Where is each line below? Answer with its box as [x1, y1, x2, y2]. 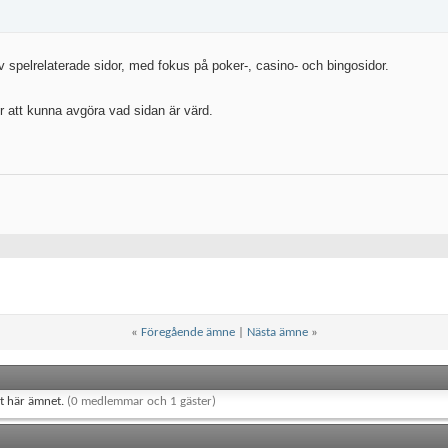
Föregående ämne [140, 326, 235, 339]
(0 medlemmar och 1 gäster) [67, 395, 216, 408]
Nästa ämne [246, 326, 308, 339]
